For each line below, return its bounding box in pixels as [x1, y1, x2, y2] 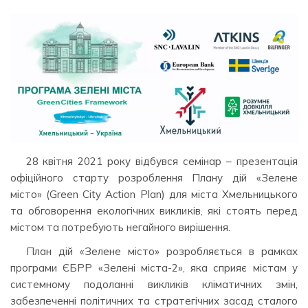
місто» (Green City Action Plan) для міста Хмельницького [10, 188, 298, 201]
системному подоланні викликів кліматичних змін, [10, 278, 298, 291]
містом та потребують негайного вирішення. [10, 221, 230, 234]
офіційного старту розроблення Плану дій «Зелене [10, 171, 298, 184]
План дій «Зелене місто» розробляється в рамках [25, 245, 298, 258]
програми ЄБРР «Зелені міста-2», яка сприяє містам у [10, 261, 298, 275]
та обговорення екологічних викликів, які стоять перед [10, 204, 298, 217]
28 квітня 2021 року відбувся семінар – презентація [25, 155, 298, 168]
